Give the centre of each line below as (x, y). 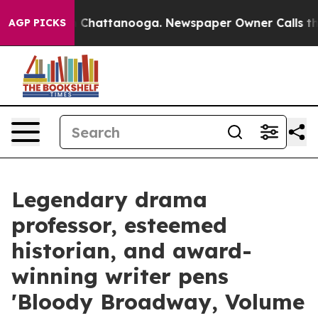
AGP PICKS (37, 23)
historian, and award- (132, 251)
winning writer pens (120, 276)
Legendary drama (109, 199)
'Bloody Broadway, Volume (158, 302)
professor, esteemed (119, 225)
